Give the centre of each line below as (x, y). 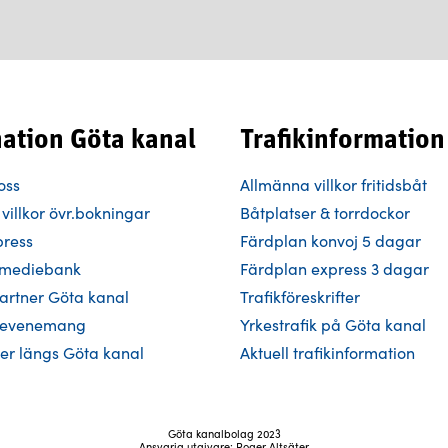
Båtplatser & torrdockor (325, 212)
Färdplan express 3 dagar (334, 268)
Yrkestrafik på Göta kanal (333, 324)
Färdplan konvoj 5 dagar (330, 240)
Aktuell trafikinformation (329, 352)
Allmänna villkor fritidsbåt (333, 184)
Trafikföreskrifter (300, 296)
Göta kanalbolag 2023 (224, 433)
